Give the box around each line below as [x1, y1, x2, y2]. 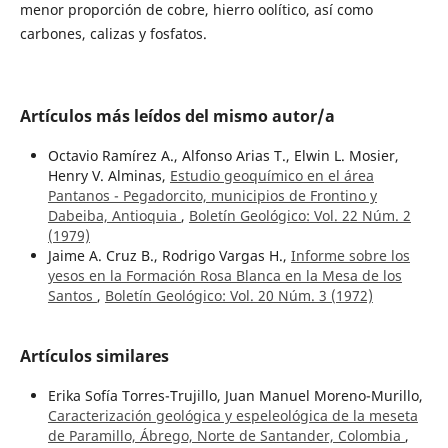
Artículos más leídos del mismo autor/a [19, 105, 335, 128]
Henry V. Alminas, [47, 166, 170, 186]
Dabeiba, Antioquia [47, 206, 181, 226]
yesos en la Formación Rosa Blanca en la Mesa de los [47, 266, 402, 286]
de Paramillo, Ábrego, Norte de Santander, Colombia [47, 426, 405, 446]
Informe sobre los [290, 246, 410, 266]
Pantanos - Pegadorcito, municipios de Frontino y [47, 186, 377, 206]
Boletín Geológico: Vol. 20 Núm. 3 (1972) [104, 286, 373, 306]
